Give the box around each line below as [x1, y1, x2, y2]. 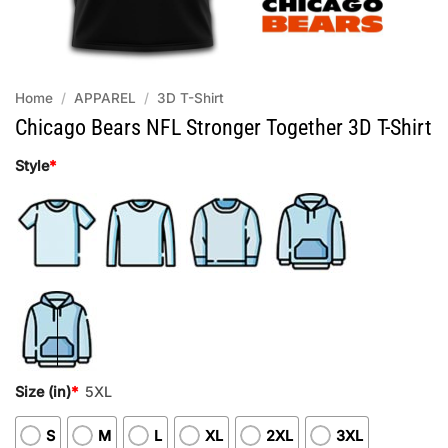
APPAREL [74, 90, 137, 106]
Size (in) [15, 382, 71, 400]
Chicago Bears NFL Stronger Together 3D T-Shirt [15, 113, 432, 140]
